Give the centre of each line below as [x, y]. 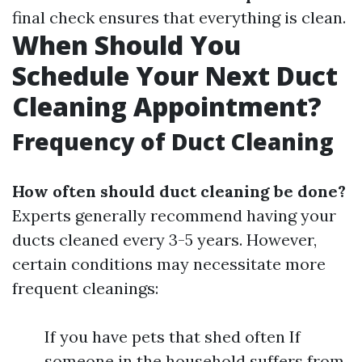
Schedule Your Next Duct [175, 76]
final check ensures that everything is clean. [179, 18]
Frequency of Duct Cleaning [173, 142]
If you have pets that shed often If [173, 337]
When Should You [126, 45]
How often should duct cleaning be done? [179, 192]
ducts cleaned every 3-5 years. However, [164, 240]
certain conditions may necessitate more [169, 264]
